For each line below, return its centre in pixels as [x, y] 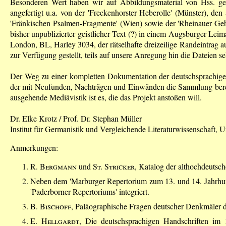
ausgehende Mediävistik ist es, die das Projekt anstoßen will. [106, 97]
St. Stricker [114, 166]
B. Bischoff [51, 206]
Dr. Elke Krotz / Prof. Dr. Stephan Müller [76, 118]
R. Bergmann [53, 166]
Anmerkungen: [34, 147]
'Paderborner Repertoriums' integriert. [90, 191]
